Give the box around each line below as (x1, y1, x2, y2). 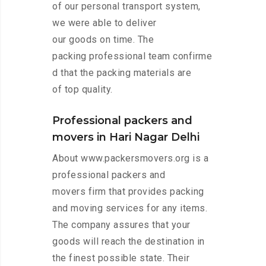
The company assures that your (52, 219, 191, 231)
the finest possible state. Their (52, 252, 189, 264)
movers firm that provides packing (52, 186, 204, 198)
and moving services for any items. (52, 202, 207, 214)
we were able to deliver (52, 17, 157, 29)
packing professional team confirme (52, 50, 212, 62)
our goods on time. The (52, 34, 154, 46)
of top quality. (52, 84, 113, 96)
